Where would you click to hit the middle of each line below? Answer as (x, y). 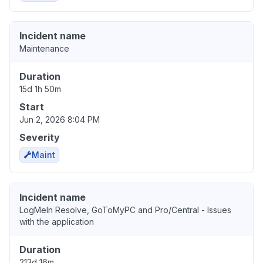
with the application (57, 222)
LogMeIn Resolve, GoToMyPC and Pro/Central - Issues (125, 210)
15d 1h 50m (40, 89)
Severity (40, 138)
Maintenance (44, 49)
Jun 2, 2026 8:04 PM (60, 120)
